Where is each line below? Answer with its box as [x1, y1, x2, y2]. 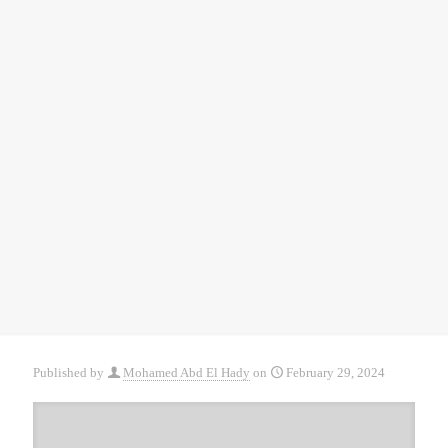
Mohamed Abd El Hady [123, 365, 250, 380]
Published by [33, 365, 107, 380]
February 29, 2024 [286, 365, 385, 380]
